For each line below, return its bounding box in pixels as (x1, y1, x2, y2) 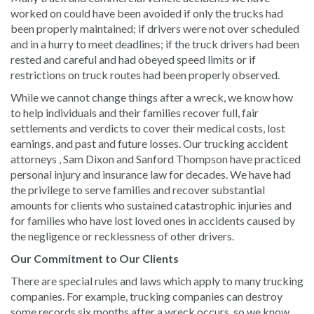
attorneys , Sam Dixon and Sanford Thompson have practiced (11, 151, 301, 165)
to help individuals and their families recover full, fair (11, 105, 259, 119)
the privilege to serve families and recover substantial (11, 182, 265, 196)
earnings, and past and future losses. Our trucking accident (11, 136, 288, 150)
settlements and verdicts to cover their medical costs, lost (11, 121, 285, 135)
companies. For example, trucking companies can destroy (11, 289, 282, 303)
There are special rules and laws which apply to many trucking (11, 273, 303, 287)
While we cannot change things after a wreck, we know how (11, 90, 293, 104)
